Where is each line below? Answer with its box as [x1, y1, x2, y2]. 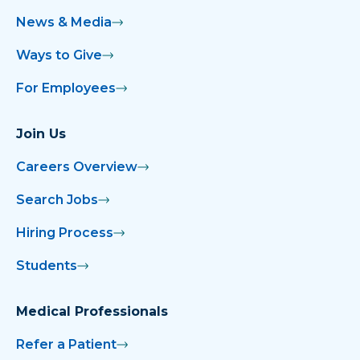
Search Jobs [16, 192, 98, 208]
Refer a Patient [16, 337, 117, 353]
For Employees [16, 80, 116, 96]
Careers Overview [16, 159, 137, 175]
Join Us [16, 126, 66, 142]
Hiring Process [16, 225, 113, 241]
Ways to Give [16, 47, 102, 63]
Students [16, 258, 77, 274]
